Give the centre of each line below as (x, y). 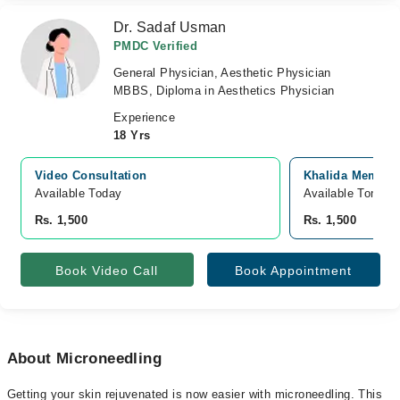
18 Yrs (132, 135)
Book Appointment (293, 271)
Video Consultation (91, 175)
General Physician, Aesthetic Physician (222, 73)
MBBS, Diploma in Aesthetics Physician (224, 91)
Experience (144, 117)
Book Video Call (107, 271)
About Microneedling (84, 358)
